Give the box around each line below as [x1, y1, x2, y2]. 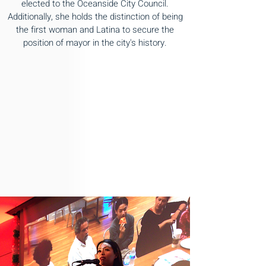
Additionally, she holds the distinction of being [7, 10, 183, 23]
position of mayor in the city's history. [23, 36, 167, 49]
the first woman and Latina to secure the [16, 23, 174, 36]
